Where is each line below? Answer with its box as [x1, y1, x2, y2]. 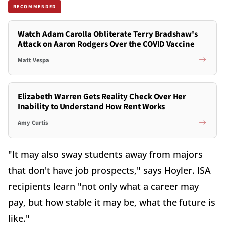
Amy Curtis [17, 118, 48, 128]
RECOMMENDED [13, 3, 57, 10]
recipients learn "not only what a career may [8, 180, 199, 192]
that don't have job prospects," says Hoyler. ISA [8, 164, 211, 176]
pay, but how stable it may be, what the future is [8, 196, 215, 208]
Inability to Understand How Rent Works [17, 100, 165, 113]
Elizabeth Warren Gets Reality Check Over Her [17, 90, 186, 103]
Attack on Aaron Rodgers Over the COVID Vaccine [17, 38, 195, 51]
